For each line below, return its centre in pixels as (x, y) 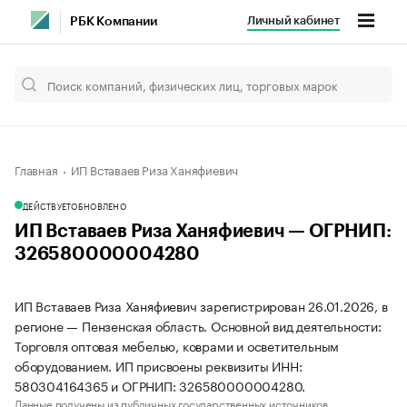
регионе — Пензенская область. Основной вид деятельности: (198, 325)
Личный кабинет (293, 20)
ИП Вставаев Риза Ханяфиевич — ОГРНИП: (203, 232)
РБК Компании (114, 22)
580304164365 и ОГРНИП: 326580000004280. (160, 385)
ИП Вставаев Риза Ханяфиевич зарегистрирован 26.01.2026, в (201, 305)
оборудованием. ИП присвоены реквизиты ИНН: (159, 365)
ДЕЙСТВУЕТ (47, 205)
